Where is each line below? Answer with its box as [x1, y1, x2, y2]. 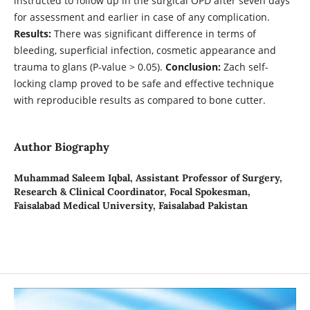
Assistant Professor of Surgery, [135, 171, 282, 184]
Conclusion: [165, 60, 221, 73]
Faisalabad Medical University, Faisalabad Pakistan [13, 199, 248, 212]
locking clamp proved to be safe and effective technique [13, 76, 274, 90]
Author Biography [13, 139, 109, 154]
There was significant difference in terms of [51, 26, 256, 40]
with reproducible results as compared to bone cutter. [13, 93, 266, 107]
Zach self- [220, 60, 268, 73]
